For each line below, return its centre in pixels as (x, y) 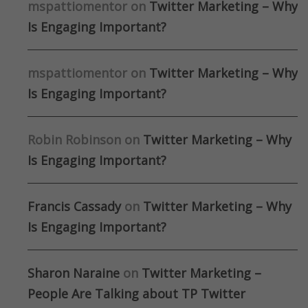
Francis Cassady (74, 207)
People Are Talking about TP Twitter (136, 294)
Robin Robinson (74, 140)
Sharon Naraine (74, 273)
